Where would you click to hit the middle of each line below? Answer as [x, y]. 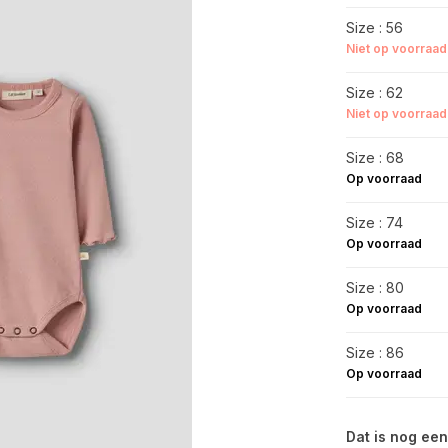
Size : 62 [374, 92]
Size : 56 [374, 27]
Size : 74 [374, 222]
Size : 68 [374, 157]
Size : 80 [374, 287]
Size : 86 [374, 352]
